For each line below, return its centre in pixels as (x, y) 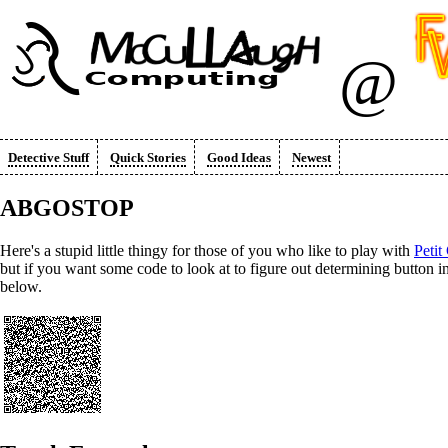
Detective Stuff (48, 157)
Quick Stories (148, 157)
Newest (311, 157)
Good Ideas (239, 157)
